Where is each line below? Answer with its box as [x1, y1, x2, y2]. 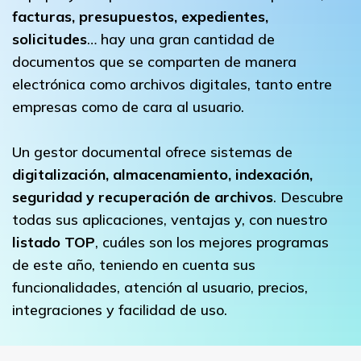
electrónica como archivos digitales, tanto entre [12, 74, 332, 93]
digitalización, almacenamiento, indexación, [12, 164, 313, 184]
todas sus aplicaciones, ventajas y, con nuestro [12, 210, 327, 229]
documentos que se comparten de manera [12, 52, 297, 71]
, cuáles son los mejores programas [95, 232, 329, 251]
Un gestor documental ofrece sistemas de [12, 142, 293, 161]
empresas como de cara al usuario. [12, 97, 244, 116]
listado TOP [12, 232, 95, 251]
